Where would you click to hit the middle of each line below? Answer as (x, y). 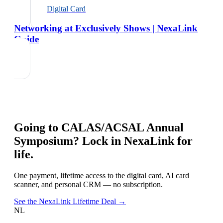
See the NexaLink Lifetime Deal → (70, 201)
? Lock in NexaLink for (133, 141)
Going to (38, 127)
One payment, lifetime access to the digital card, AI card (102, 175)
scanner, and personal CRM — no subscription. (88, 184)
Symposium (44, 141)
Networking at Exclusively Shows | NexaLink (106, 28)
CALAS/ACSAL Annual (122, 127)
